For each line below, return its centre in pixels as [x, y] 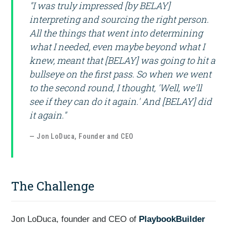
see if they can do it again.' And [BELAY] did [121, 101]
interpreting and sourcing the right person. [119, 19]
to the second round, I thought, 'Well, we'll [116, 88]
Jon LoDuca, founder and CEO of [75, 219]
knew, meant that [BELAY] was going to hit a [123, 60]
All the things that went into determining [116, 33]
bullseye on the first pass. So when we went [121, 74]
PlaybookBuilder [172, 219]
